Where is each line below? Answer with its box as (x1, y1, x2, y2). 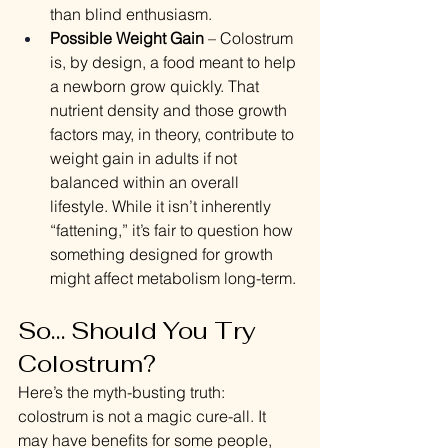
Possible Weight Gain (50, 28, 204, 49)
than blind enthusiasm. (50, 4, 212, 25)
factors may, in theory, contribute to (50, 124, 298, 145)
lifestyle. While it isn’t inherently (50, 196, 275, 217)
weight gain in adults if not (50, 148, 241, 169)
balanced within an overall (50, 172, 243, 193)
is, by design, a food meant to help (50, 52, 300, 73)
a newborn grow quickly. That (50, 76, 263, 97)
